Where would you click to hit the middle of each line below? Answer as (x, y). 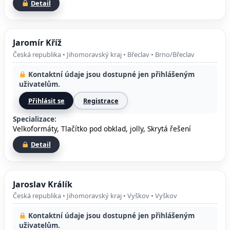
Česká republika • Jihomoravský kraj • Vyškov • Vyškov (95, 196)
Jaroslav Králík (43, 184)
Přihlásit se (46, 100)
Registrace (101, 100)
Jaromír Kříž (37, 43)
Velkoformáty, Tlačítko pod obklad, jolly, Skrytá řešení (102, 129)
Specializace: (35, 119)
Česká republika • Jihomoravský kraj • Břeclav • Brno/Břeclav (104, 54)
